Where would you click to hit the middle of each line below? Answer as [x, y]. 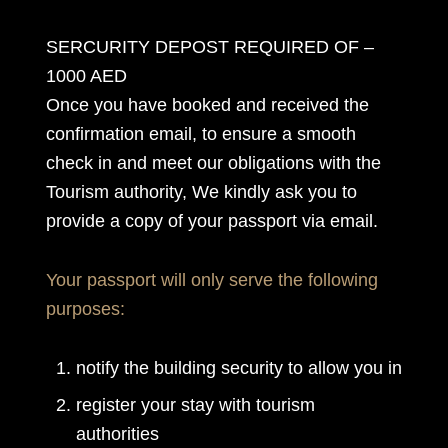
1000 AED [86, 76]
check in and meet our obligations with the [213, 163]
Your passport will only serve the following [211, 280]
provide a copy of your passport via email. [211, 221]
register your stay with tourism [195, 405]
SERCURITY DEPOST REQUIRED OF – [209, 47]
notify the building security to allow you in [238, 368]
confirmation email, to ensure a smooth [200, 134]
